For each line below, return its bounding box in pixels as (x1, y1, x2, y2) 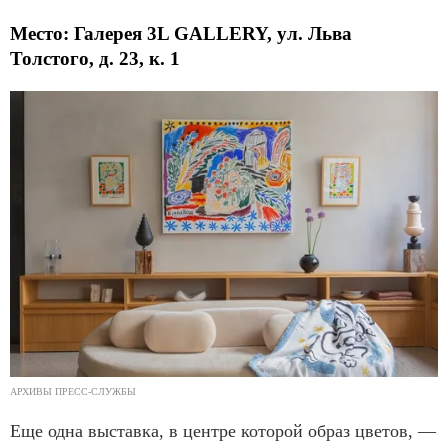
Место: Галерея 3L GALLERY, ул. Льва (10, 23, 352, 45)
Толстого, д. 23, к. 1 (10, 48, 180, 70)
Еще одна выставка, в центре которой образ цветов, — (10, 420, 436, 441)
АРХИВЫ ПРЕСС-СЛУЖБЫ (10, 385, 136, 397)
